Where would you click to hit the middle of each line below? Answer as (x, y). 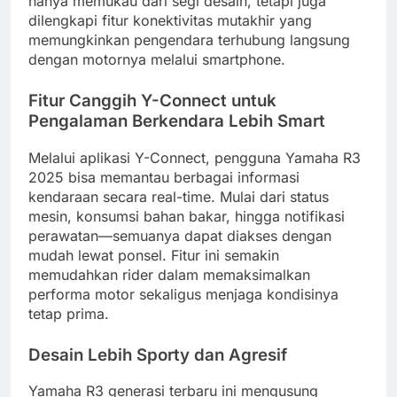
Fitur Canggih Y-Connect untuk (152, 100)
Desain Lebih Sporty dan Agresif (158, 354)
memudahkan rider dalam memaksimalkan (169, 274)
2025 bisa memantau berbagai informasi (164, 177)
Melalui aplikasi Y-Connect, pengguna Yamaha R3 (195, 157)
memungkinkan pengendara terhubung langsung (189, 39)
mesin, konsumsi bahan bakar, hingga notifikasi (187, 216)
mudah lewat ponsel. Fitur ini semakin (154, 255)
